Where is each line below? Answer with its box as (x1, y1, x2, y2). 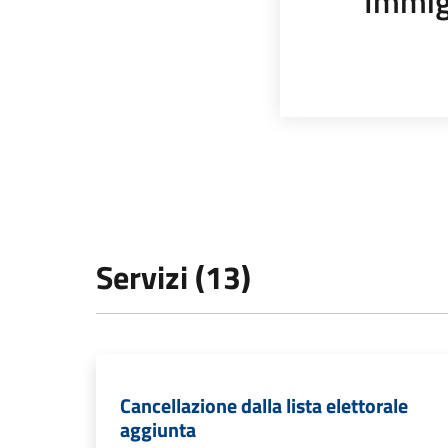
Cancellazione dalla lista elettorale (120, 390, 408, 421)
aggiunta (120, 414, 196, 445)
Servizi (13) (96, 253, 251, 301)
